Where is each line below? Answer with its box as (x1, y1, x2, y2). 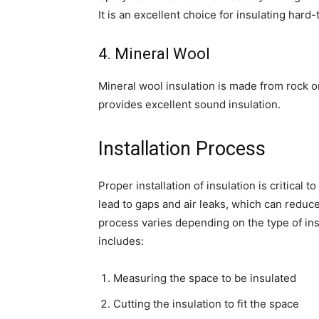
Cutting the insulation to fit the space (113, 297, 299, 310)
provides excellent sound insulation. (98, 98, 281, 111)
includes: (98, 234, 144, 248)
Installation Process (98, 137, 266, 160)
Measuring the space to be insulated (113, 271, 296, 285)
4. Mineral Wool (98, 45, 210, 63)
